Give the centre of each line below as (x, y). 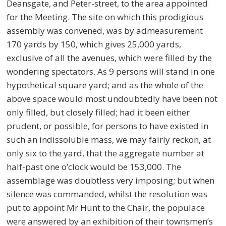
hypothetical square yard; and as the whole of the (105, 85)
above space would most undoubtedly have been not (112, 98)
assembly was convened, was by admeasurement (105, 30)
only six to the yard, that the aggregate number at (106, 153)
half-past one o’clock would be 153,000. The (94, 166)
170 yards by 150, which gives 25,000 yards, (94, 44)
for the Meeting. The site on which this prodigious (105, 17)
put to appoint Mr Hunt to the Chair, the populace (106, 207)
